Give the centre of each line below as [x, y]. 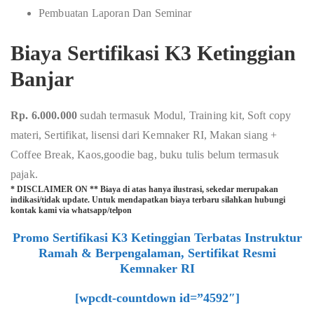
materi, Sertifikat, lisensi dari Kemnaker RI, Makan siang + [144, 135]
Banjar [42, 79]
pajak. [24, 174]
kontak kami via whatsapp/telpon [71, 210]
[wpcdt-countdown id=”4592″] [157, 298]
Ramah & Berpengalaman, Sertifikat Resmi [157, 253]
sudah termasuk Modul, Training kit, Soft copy [186, 115]
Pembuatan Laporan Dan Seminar [115, 13]
